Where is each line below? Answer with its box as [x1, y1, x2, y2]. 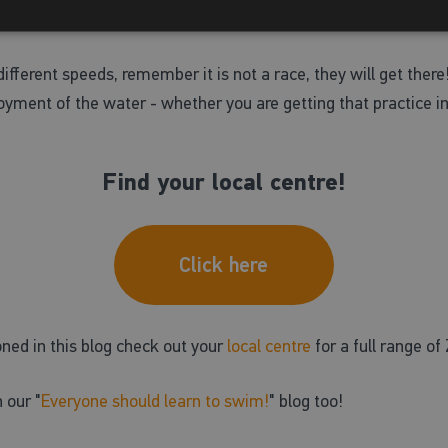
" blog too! [268, 389, 343, 412]
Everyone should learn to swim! [40, 389, 269, 412]
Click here [179, 251, 269, 278]
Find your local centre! [102, 166, 346, 198]
